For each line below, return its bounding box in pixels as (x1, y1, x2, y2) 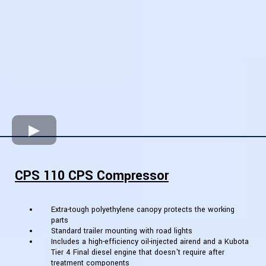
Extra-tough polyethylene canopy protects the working (51, 204, 235, 216)
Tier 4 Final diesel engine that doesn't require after (51, 247, 224, 258)
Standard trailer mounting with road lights (51, 226, 192, 237)
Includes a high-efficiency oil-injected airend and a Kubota (51, 236, 249, 248)
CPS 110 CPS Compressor (15, 166, 169, 186)
